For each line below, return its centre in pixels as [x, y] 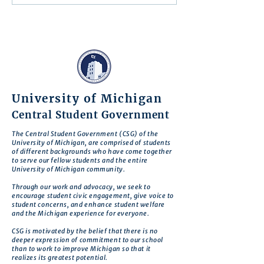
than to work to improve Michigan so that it [81, 249]
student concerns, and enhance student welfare [88, 205]
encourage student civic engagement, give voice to [93, 196]
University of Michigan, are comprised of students [91, 143]
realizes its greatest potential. [60, 258]
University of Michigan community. [69, 169]
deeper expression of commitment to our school [88, 240]
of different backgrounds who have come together [92, 152]
